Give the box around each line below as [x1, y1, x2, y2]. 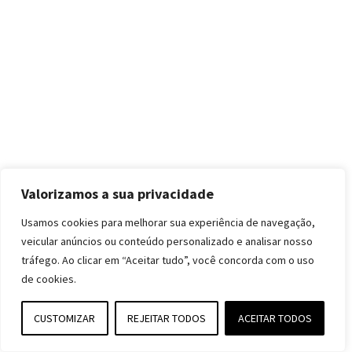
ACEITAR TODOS [237, 311, 312, 325]
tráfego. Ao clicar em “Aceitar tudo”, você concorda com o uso [21, 253, 314, 267]
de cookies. [21, 272, 76, 286]
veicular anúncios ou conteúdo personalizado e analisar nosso [21, 234, 313, 248]
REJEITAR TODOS [127, 311, 206, 325]
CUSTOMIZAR [34, 311, 96, 325]
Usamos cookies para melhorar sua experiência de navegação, [21, 215, 315, 229]
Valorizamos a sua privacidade [21, 185, 214, 203]
